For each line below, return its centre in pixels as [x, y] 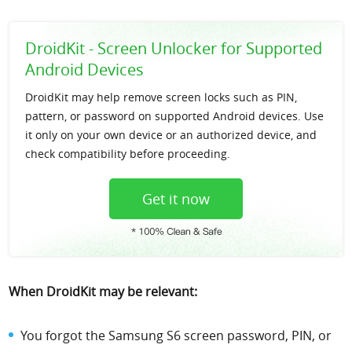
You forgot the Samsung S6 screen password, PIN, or [176, 335]
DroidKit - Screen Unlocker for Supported [174, 49]
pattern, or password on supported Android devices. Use [175, 116]
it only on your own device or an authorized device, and [171, 135]
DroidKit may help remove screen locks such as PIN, [161, 97]
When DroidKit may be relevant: [103, 291]
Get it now [176, 198]
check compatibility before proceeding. [128, 154]
